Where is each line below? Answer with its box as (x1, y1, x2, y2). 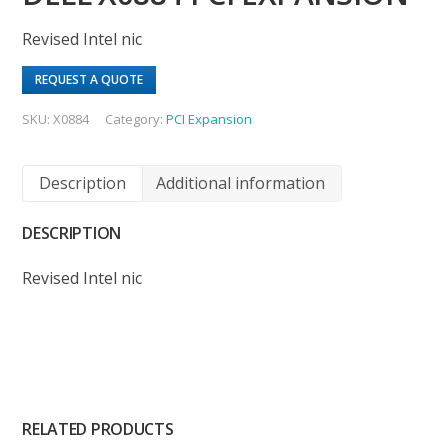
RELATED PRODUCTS (22, 418, 174, 441)
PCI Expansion (166, 109, 253, 128)
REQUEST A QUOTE (35, 70, 144, 88)
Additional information (156, 171, 326, 194)
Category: (105, 109, 167, 128)
